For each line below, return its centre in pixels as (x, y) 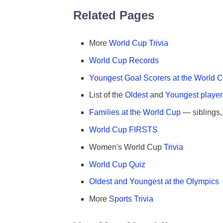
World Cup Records (124, 60)
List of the (107, 95)
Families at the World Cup (135, 112)
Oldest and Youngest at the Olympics (154, 182)
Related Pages (114, 15)
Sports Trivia (131, 199)
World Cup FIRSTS (123, 129)
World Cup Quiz (117, 164)
